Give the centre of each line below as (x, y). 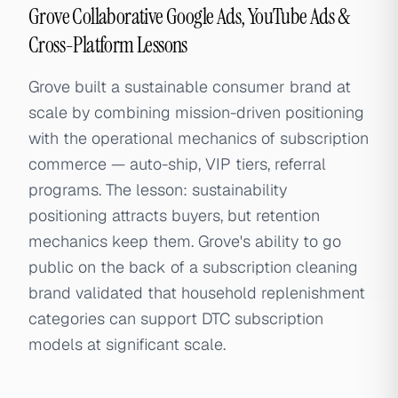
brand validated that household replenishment (197, 293)
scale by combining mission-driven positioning (196, 112)
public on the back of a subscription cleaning (193, 267)
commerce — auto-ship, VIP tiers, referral (177, 164)
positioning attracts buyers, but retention (174, 215)
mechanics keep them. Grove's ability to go (185, 241)
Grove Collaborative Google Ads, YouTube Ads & (189, 16)
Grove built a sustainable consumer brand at (190, 87)
